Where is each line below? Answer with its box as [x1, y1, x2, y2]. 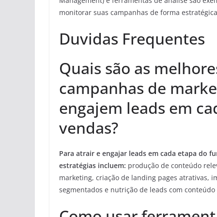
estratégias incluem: [59, 161, 126, 170]
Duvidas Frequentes [59, 28, 205, 49]
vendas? [59, 117, 118, 139]
